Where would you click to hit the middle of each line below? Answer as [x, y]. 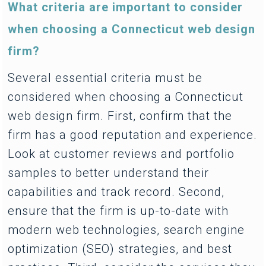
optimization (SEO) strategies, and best [120, 248]
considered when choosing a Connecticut [126, 96]
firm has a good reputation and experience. [133, 134]
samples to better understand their [109, 172]
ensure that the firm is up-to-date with [118, 210]
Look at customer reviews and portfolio [121, 153]
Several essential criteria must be [105, 77]
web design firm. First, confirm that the [120, 115]
